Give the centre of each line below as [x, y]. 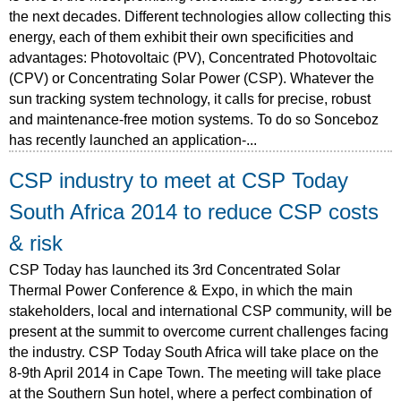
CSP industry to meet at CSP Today [179, 180]
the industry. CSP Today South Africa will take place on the [194, 352]
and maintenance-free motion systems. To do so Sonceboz [194, 119]
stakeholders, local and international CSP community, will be [200, 311]
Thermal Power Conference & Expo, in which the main [181, 290]
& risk [36, 243]
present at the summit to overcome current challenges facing [199, 331]
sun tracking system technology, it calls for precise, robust [190, 98]
